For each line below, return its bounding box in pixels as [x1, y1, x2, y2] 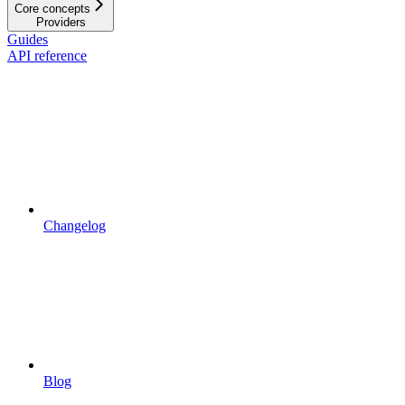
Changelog [43, 217, 106, 233]
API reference [7, 47, 87, 63]
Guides [7, 31, 48, 47]
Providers [35, 14, 86, 29]
